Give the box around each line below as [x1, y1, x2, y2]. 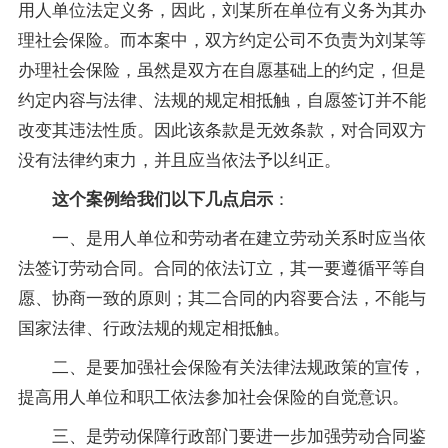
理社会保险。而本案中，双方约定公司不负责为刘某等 [17, 26, 426, 52]
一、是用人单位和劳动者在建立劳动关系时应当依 [17, 224, 426, 250]
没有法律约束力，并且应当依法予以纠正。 [17, 146, 341, 172]
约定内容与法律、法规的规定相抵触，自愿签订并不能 [17, 86, 426, 112]
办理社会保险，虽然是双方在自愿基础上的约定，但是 [17, 56, 426, 82]
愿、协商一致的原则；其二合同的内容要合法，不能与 [17, 284, 426, 310]
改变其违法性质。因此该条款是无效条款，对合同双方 [17, 116, 426, 142]
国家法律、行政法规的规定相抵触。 [17, 314, 290, 340]
